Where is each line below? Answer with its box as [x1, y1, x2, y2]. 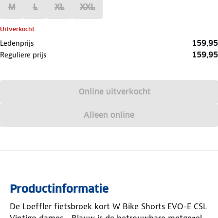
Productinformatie [10, 182, 109, 196]
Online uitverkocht [79, 86, 151, 97]
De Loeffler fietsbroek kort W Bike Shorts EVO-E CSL [10, 200, 207, 212]
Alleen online [83, 109, 134, 120]
